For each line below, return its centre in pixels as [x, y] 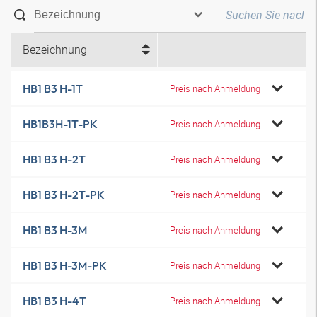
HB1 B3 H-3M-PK [65, 265]
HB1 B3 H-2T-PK [64, 195]
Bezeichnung [55, 50]
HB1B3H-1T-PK [60, 124]
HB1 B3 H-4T [54, 301]
